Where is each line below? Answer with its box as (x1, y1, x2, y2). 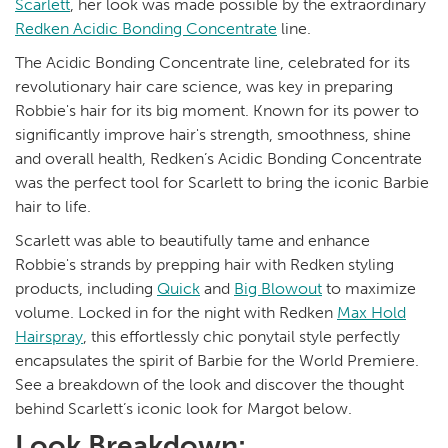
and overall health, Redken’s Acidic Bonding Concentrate (15, 148, 422, 168)
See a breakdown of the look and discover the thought (15, 374, 404, 394)
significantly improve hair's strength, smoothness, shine (15, 124, 411, 144)
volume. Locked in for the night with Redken (15, 302, 337, 322)
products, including (15, 278, 157, 298)
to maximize (322, 278, 416, 298)
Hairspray (15, 326, 83, 346)
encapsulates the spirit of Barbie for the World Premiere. (15, 350, 419, 370)
